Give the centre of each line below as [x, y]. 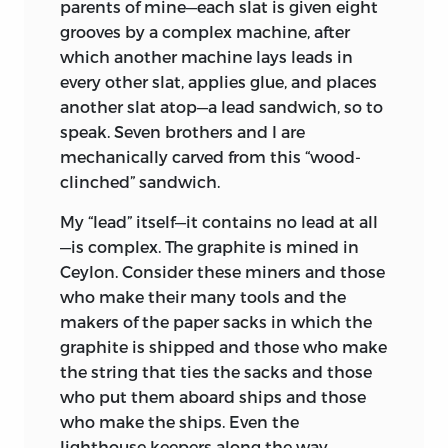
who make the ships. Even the [179, 421]
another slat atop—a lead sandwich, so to [221, 106]
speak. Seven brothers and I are [182, 131]
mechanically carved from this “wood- [210, 156]
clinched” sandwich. [140, 181]
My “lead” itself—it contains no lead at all [219, 221]
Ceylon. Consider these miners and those [222, 271]
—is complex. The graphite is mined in [209, 246]
